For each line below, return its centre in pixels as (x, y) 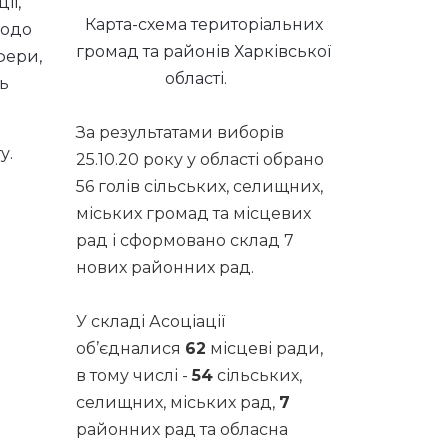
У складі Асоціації (150, 321)
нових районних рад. (165, 267)
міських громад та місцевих (193, 213)
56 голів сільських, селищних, (199, 186)
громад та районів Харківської (203, 51)
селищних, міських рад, (177, 402)
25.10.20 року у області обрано (200, 159)
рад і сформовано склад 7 (185, 240)
